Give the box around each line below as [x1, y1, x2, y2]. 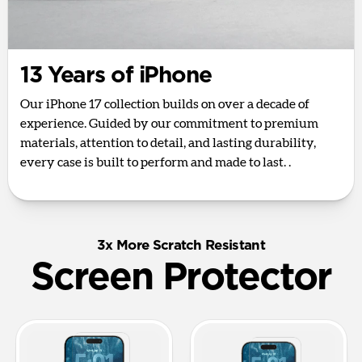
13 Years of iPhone [20, 65, 212, 88]
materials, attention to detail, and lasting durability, [20, 137, 316, 150]
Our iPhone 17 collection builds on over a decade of [20, 98, 309, 112]
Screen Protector [30, 259, 332, 297]
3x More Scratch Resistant [96, 238, 265, 253]
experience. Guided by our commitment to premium [20, 117, 318, 131]
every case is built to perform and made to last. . [20, 156, 291, 170]
